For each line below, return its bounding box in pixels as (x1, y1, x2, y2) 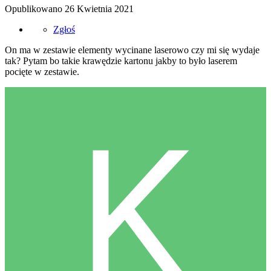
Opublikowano (5, 3, 65, 14)
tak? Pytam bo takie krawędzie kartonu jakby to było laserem (5, 55, 237, 66)
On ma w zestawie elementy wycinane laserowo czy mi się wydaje (5, 44, 260, 55)
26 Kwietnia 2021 (65, 3, 134, 14)
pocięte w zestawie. (5, 66, 79, 77)
